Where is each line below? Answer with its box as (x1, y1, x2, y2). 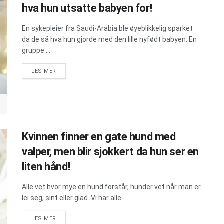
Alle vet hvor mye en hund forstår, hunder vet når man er (22, 183, 201, 191)
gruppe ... (22, 46, 50, 54)
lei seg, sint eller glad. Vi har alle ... (22, 194, 127, 202)
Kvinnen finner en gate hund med (22, 130, 176, 143)
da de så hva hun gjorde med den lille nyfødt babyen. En (22, 35, 197, 43)
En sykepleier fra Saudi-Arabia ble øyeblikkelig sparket (22, 24, 193, 32)
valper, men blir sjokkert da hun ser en (22, 145, 199, 158)
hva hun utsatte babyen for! (22, 1, 152, 14)
